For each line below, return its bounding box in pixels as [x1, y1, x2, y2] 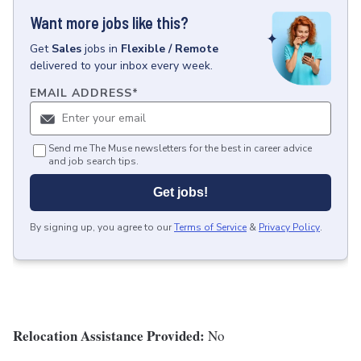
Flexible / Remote [121, 41, 218, 56]
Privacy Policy [259, 221, 320, 234]
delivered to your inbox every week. [30, 58, 213, 73]
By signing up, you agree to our [30, 221, 172, 234]
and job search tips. [48, 155, 139, 168]
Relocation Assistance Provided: [13, 326, 208, 346]
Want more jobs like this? [30, 13, 189, 32]
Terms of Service [174, 221, 247, 234]
